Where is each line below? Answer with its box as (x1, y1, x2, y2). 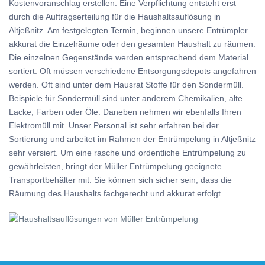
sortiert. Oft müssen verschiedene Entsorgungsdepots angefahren (9, 66, 256, 76)
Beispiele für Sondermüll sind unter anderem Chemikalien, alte (9, 93, 243, 103)
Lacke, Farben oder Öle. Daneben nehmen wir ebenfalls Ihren (9, 107, 241, 117)
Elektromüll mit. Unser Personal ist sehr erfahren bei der (9, 121, 219, 130)
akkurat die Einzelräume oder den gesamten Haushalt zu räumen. (9, 39, 256, 49)
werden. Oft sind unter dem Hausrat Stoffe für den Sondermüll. (9, 80, 244, 89)
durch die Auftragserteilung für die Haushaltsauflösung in (9, 12, 221, 21)
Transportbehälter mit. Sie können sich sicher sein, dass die (9, 175, 232, 185)
